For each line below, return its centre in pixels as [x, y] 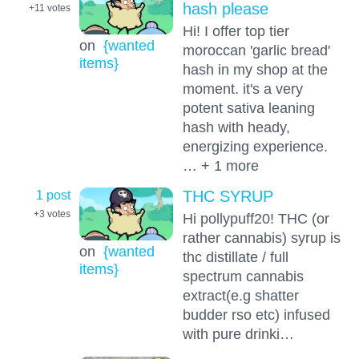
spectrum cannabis [243, 276]
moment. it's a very [242, 89]
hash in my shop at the [255, 70]
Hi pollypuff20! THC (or [256, 219]
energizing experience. [255, 147]
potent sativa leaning [248, 108]
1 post [53, 195]
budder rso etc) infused [256, 315]
